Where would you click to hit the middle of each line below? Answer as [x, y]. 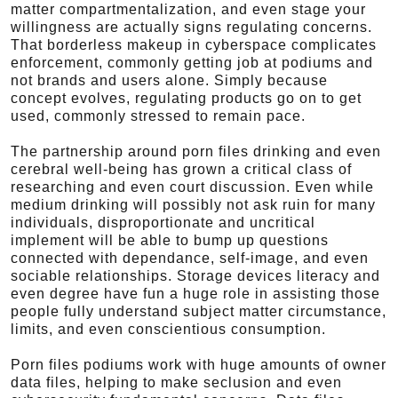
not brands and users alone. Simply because [169, 80]
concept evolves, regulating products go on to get [186, 98]
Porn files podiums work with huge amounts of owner [199, 365]
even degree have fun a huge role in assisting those [195, 294]
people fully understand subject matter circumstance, [199, 311]
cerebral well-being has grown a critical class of [181, 169]
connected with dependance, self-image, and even [190, 258]
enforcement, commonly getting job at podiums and [192, 63]
